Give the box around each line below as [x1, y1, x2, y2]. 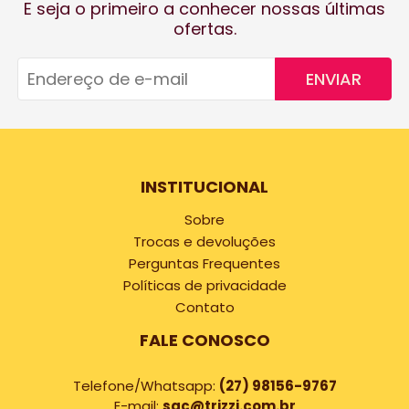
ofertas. [173, 17, 236, 40]
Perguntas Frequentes [129, 254, 280, 273]
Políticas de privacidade [122, 276, 287, 295]
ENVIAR [305, 68, 362, 90]
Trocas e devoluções [133, 232, 276, 251]
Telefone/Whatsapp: [72, 376, 219, 395]
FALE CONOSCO [139, 329, 270, 351]
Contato [174, 298, 235, 317]
